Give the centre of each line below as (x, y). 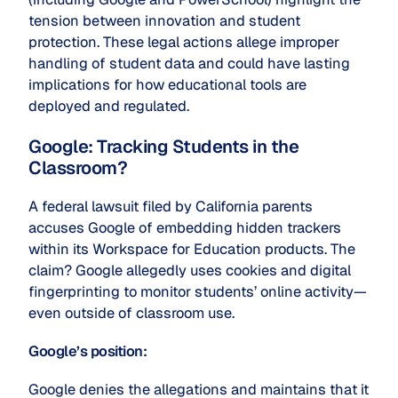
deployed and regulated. (109, 107)
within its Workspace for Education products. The (192, 249)
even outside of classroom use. (131, 313)
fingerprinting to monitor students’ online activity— (198, 291)
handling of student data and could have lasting (189, 64)
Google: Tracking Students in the (163, 146)
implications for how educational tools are (167, 85)
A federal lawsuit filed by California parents (171, 206)
